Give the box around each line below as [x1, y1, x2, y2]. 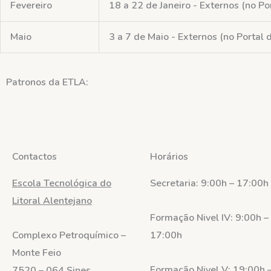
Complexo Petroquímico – [12, 228, 126, 242]
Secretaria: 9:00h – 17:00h [150, 176, 269, 190]
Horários [150, 149, 188, 163]
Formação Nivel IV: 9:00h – [150, 211, 269, 224]
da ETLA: [46, 75, 88, 89]
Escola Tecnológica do [12, 176, 111, 190]
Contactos [12, 149, 57, 163]
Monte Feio [12, 246, 61, 260]
